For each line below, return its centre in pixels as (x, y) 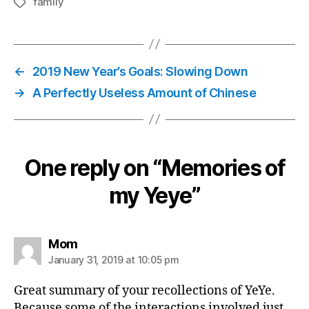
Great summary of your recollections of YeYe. (144, 290)
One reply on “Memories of (154, 168)
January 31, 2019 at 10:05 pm (114, 259)
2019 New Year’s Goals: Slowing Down (140, 71)
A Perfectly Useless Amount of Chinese (144, 92)
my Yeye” (154, 195)
